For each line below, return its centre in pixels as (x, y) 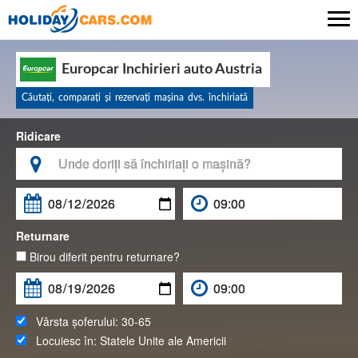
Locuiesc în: (63, 340)
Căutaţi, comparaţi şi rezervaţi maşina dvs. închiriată (135, 97)
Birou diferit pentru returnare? (103, 257)
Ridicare (38, 136)
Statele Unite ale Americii (163, 340)
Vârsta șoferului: (74, 321)
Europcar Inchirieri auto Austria (162, 70)
